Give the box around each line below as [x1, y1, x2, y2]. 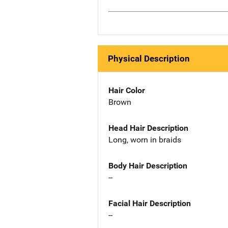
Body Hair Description [108, 160, 187, 170]
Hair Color [108, 85, 145, 96]
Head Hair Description [108, 123, 188, 133]
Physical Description [108, 53, 190, 64]
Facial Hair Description [108, 198, 191, 208]
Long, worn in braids [108, 134, 181, 145]
